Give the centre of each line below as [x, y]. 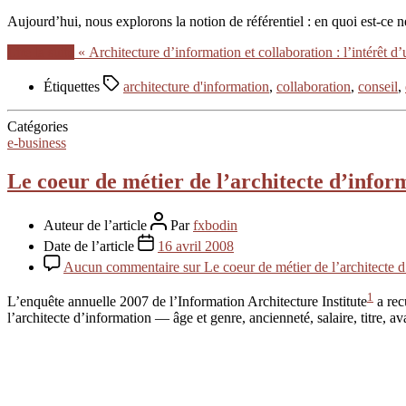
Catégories [38, 126]
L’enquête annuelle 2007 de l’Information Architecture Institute [187, 301]
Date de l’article [91, 246]
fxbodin [215, 225]
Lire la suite [41, 52]
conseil [378, 86]
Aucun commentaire [121, 266]
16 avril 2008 [196, 246]
